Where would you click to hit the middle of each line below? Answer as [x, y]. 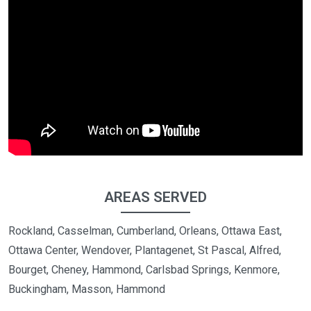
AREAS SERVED [155, 197]
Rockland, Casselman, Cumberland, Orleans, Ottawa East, [145, 230]
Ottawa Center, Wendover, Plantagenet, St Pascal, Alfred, [145, 250]
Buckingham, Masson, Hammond [87, 289]
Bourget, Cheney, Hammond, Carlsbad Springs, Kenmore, [144, 269]
